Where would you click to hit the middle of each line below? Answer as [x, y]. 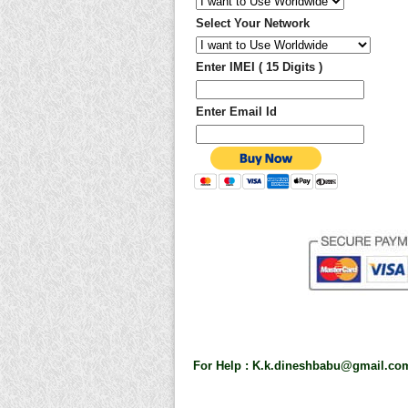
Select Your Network [253, 24]
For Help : [223, 366]
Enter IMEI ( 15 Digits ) [259, 67]
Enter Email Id [236, 112]
